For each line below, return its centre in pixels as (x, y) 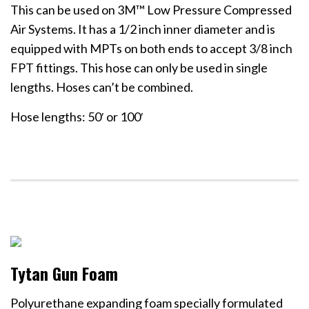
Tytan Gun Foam (64, 273)
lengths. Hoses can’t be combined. (102, 87)
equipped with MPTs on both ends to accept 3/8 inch (151, 49)
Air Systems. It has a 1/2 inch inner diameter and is (143, 29)
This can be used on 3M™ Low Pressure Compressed (151, 10)
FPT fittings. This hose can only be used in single (139, 68)
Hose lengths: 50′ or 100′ (77, 117)
